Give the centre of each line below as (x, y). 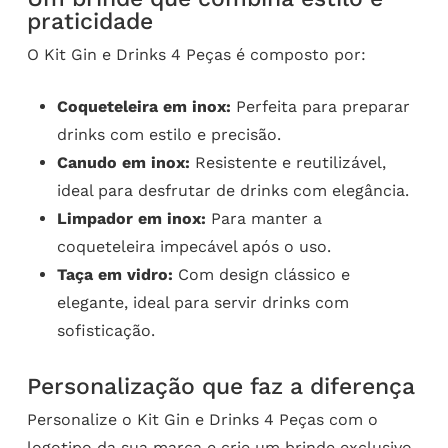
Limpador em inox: (131, 219)
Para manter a (263, 219)
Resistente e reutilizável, (287, 163)
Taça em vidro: (114, 275)
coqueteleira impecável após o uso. (193, 247)
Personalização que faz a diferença (220, 387)
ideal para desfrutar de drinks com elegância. (232, 191)
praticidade (89, 22)
